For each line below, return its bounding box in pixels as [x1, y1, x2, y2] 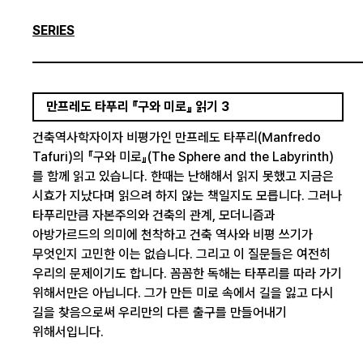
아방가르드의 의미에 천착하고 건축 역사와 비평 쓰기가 [32, 227, 313, 242]
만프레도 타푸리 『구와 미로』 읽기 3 [46, 99, 229, 114]
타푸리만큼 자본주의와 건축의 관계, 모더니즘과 [32, 207, 275, 223]
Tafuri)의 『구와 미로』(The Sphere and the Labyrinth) [32, 149, 334, 164]
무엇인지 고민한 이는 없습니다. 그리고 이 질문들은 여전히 [32, 246, 331, 262]
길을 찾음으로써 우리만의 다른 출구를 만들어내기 [32, 305, 287, 320]
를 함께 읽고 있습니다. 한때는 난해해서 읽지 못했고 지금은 [32, 169, 334, 184]
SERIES [32, 23, 75, 38]
